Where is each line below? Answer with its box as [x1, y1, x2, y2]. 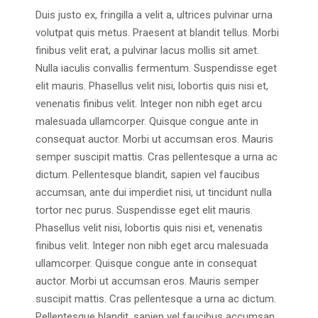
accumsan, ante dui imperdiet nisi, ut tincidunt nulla [35, 186, 272, 199]
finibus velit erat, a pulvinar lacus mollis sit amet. [35, 44, 259, 57]
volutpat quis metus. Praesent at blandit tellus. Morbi [35, 26, 253, 40]
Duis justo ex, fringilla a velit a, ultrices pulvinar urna [35, 9, 273, 22]
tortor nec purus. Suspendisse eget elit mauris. [35, 204, 116, 217]
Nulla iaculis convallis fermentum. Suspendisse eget [35, 62, 277, 75]
